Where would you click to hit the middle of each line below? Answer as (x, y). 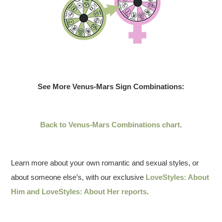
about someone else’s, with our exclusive (79, 177)
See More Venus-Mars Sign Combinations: (111, 86)
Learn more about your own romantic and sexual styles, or (105, 163)
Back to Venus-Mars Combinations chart (110, 125)
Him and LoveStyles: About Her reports (79, 192)
